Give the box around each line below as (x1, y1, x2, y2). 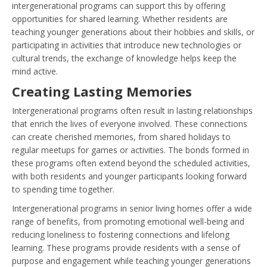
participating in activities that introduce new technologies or (12, 39, 241, 51)
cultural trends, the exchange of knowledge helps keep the (12, 52, 237, 64)
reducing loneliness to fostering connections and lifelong (12, 228, 229, 240)
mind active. (12, 65, 58, 77)
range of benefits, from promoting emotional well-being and (12, 215, 244, 227)
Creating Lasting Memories (12, 82, 192, 100)
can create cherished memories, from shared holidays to (12, 131, 231, 142)
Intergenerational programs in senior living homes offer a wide (12, 202, 252, 214)
